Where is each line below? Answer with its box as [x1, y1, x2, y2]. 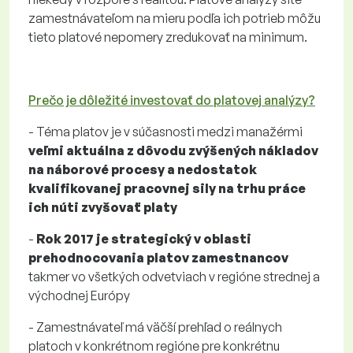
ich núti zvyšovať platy [28, 199, 177, 215]
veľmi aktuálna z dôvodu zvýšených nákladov [28, 143, 318, 158]
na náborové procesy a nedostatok [28, 162, 257, 177]
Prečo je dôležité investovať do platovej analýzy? [28, 92, 315, 108]
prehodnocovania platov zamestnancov [28, 250, 288, 266]
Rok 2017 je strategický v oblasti [36, 231, 251, 247]
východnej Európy [28, 288, 130, 303]
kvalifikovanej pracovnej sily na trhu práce [28, 180, 306, 196]
